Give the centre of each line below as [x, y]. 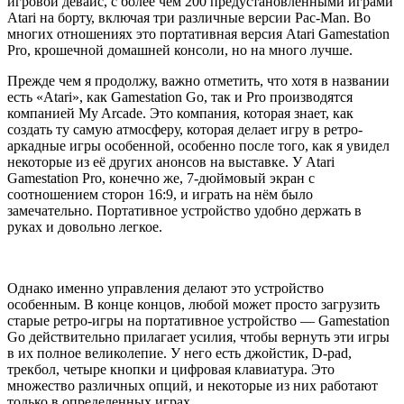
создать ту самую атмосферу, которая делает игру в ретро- [185, 129]
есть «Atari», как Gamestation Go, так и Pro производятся [180, 96]
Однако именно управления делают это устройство [165, 288]
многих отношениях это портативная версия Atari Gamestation [198, 33]
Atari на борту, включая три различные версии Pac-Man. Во [189, 17]
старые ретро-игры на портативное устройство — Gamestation [198, 320]
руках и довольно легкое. [85, 226]
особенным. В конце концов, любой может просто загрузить [193, 304]
